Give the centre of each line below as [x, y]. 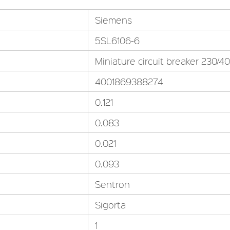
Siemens [113, 20]
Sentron [112, 184]
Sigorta [110, 205]
